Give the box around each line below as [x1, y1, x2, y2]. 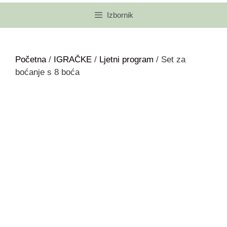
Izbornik [107, 11, 134, 20]
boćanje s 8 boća [15, 67, 80, 78]
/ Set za [154, 55, 185, 65]
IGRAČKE [54, 55, 92, 65]
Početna [15, 55, 46, 65]
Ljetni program [99, 55, 154, 65]
